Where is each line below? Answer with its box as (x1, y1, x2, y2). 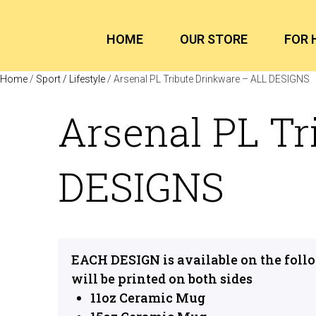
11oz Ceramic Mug (90, 289, 205, 306)
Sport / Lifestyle (36, 73, 105, 85)
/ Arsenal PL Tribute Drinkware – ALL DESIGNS (105, 73, 310, 85)
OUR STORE (180, 31, 248, 47)
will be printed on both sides (71, 270, 253, 287)
